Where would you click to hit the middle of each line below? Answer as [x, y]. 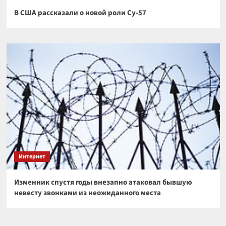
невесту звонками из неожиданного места [87, 193]
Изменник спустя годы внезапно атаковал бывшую [103, 183]
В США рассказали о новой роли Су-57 [80, 13]
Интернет [32, 157]
